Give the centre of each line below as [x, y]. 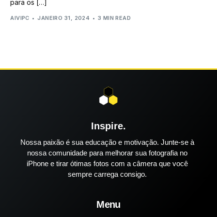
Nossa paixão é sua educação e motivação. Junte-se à [107, 142]
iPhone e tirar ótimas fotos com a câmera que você [107, 163]
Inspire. [108, 126]
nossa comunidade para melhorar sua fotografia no [107, 153]
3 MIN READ [114, 18]
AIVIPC [20, 18]
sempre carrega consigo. [107, 174]
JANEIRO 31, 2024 [64, 18]
